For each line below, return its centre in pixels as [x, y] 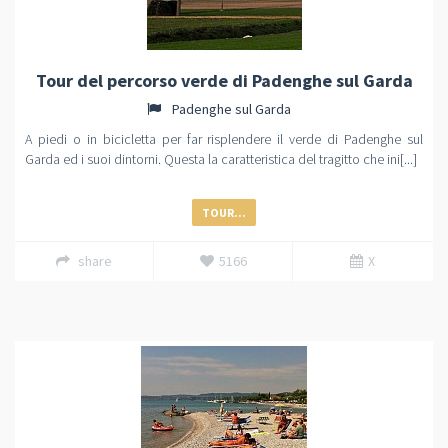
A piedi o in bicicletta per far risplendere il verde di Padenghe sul [224, 139]
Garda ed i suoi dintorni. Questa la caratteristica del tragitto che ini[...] [221, 159]
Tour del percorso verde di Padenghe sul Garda [224, 80]
